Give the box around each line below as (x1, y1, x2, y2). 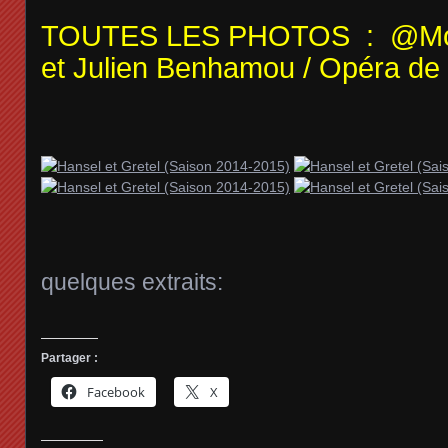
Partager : (41, 350, 98, 365)
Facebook (87, 382, 145, 401)
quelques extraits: (41, 268, 223, 295)
